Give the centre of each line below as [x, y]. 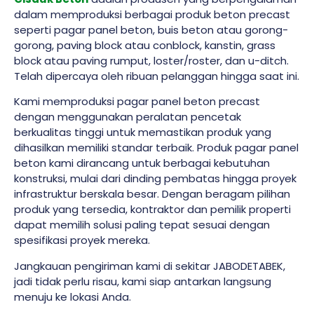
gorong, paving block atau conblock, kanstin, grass [145, 45]
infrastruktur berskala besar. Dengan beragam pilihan [152, 194]
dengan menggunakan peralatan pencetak [128, 117]
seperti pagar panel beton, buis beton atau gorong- [151, 29]
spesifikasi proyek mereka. [82, 240]
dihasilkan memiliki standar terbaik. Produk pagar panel [156, 148]
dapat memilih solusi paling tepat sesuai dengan [142, 225]
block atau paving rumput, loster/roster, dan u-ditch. [151, 60]
